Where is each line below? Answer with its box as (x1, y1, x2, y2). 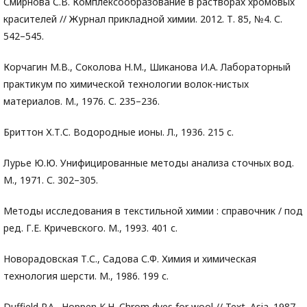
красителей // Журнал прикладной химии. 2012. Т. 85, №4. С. (3, 12, 282, 26)
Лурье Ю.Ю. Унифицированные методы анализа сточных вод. (3, 156, 294, 170)
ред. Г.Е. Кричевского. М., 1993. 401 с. (3, 221, 177, 235)
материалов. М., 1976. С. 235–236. (3, 95, 160, 108)
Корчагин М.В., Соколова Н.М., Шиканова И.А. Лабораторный (3, 60, 291, 74)
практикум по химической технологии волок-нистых (3, 77, 249, 91)
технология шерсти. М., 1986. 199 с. (3, 269, 169, 283)
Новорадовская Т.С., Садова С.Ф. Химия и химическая (3, 252, 256, 266)
